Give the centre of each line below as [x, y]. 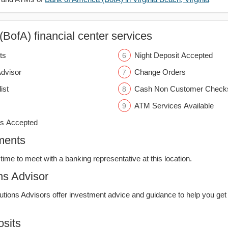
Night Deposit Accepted [173, 55]
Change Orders [160, 72]
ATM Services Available [174, 106]
